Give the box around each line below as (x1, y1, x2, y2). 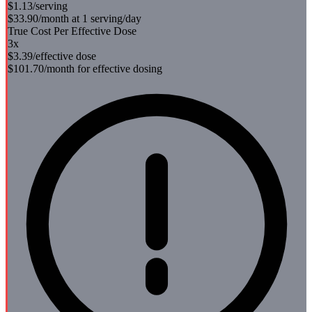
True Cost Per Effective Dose (8, 24, 136, 37)
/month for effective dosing (44, 62, 162, 75)
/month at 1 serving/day (38, 12, 141, 24)
